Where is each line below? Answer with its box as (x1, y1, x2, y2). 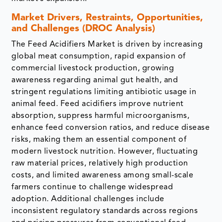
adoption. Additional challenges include (11, 195, 165, 204)
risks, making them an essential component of (11, 136, 187, 144)
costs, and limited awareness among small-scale (11, 171, 194, 180)
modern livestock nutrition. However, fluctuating (11, 148, 198, 156)
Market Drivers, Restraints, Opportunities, (11, 13, 204, 23)
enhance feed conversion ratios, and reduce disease (11, 124, 210, 132)
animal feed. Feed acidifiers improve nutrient (11, 100, 184, 109)
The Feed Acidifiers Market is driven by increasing (11, 41, 203, 49)
